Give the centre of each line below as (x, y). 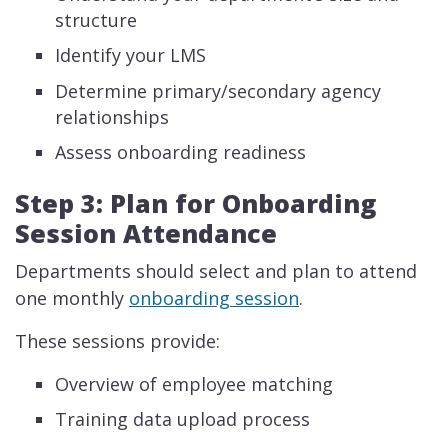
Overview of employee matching (194, 383)
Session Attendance (146, 232)
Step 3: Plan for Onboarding (195, 202)
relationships (112, 116)
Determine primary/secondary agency (218, 90)
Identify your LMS (131, 55)
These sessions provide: (117, 340)
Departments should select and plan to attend (216, 270)
